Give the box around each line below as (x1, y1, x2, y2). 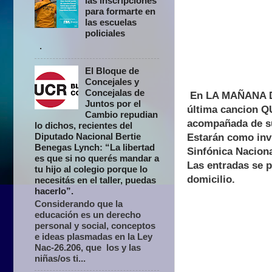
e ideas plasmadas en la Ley (35, 231, 152, 242)
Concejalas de (85, 87, 145, 98)
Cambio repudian (85, 109, 158, 120)
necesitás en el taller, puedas (35, 174, 156, 185)
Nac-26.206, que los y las (35, 242, 141, 253)
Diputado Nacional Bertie (35, 131, 141, 141)
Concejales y (85, 76, 140, 87)
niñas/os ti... (35, 253, 86, 263)
